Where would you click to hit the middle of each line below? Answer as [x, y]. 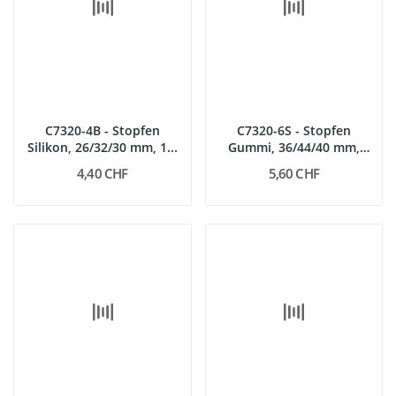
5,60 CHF [293, 173]
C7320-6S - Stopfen [293, 130]
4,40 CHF [103, 173]
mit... [293, 164]
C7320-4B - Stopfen [102, 130]
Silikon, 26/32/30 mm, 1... [102, 147]
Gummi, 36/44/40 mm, [293, 147]
